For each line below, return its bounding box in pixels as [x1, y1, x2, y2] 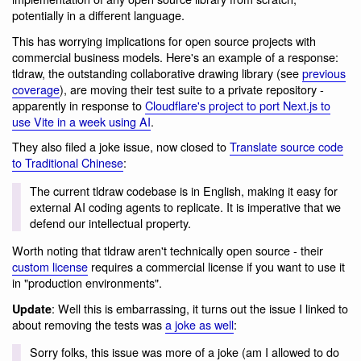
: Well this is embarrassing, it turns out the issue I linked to [52, 299, 348, 317]
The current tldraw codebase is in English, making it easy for [29, 181, 338, 199]
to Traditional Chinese [12, 154, 123, 172]
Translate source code [230, 138, 343, 156]
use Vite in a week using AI [12, 112, 151, 130]
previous [302, 64, 346, 81]
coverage [12, 80, 60, 98]
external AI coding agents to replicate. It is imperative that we [29, 197, 341, 215]
